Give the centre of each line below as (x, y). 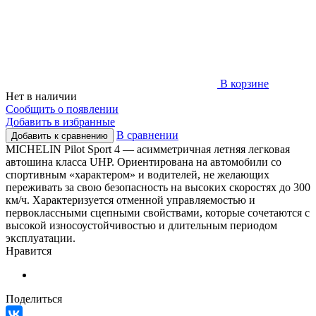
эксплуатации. (41, 238)
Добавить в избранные (60, 121)
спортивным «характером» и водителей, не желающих (138, 174)
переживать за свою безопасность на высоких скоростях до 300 (158, 187)
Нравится (29, 250)
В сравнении (147, 135)
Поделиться (34, 298)
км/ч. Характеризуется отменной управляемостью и (130, 200)
